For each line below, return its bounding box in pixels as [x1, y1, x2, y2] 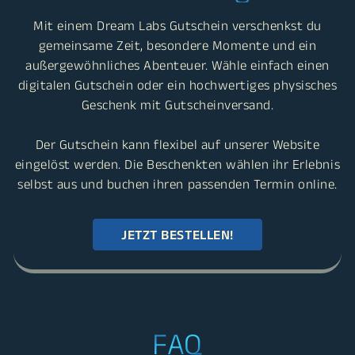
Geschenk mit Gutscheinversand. [81, 186, 274, 201]
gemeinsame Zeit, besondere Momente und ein [38, 127, 317, 142]
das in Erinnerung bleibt [22, 59, 333, 94]
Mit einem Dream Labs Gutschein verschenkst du [33, 107, 322, 122]
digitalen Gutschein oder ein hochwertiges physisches [17, 166, 338, 181]
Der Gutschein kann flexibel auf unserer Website [35, 226, 320, 241]
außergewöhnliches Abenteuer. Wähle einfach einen [25, 147, 330, 162]
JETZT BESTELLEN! [121, 316, 234, 331]
